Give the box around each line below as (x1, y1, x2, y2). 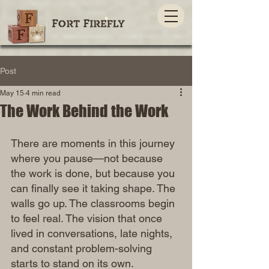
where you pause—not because (11, 152, 166, 165)
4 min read (26, 89, 61, 97)
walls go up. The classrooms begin (11, 197, 178, 210)
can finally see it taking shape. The (11, 182, 178, 195)
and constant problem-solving (11, 242, 155, 255)
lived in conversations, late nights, (11, 227, 175, 240)
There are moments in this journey (11, 137, 178, 150)
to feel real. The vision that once (11, 212, 165, 225)
